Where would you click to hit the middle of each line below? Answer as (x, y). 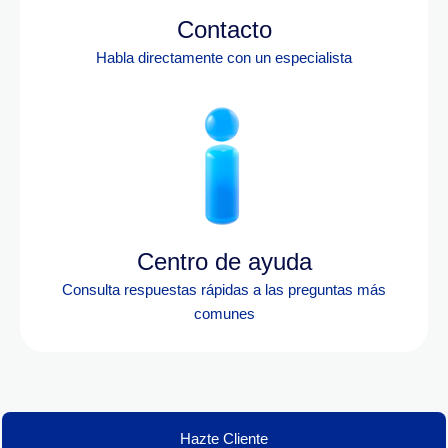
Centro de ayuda (224, 261)
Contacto (224, 29)
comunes (224, 313)
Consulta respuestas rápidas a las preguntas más (224, 289)
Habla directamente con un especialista (224, 57)
